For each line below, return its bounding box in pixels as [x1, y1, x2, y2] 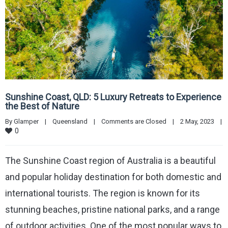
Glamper [14, 117, 39, 125]
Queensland [52, 117, 88, 125]
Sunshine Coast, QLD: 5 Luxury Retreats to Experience [5, 91, 221, 102]
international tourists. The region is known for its [5, 187, 200, 198]
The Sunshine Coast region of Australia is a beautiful [5, 155, 216, 166]
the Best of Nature [5, 100, 79, 111]
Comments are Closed [101, 117, 166, 125]
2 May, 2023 [180, 117, 220, 125]
